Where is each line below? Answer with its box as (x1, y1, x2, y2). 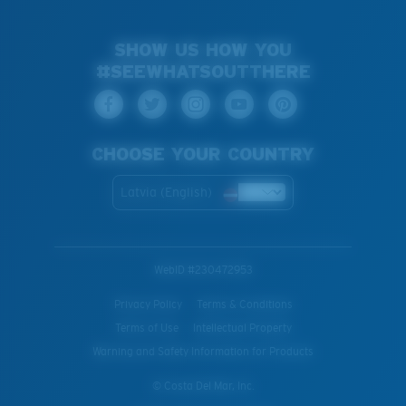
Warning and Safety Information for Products (92, 344, 314, 358)
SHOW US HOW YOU (114, 39, 292, 60)
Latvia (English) (121, 184, 212, 199)
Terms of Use (114, 321, 179, 334)
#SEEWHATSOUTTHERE (95, 61, 311, 82)
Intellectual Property (192, 321, 292, 334)
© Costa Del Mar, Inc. (151, 379, 255, 392)
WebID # (153, 263, 195, 276)
